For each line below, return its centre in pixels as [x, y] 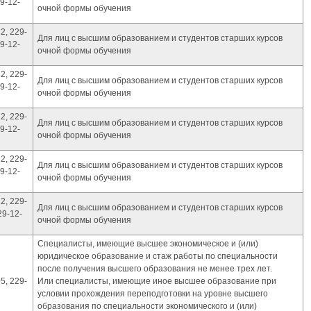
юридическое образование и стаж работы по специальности [158, 256]
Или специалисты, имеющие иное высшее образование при [157, 281]
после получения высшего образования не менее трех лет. [155, 269]
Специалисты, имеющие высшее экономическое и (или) [148, 244]
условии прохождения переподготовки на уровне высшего [153, 294]
